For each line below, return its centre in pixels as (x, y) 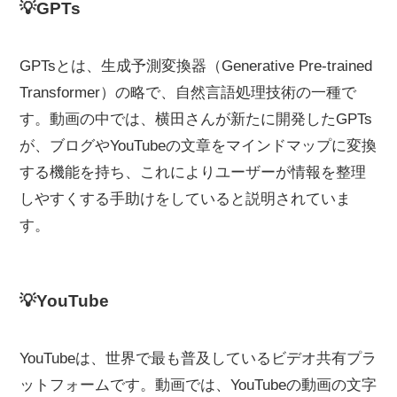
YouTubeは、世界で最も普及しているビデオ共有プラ (198, 358)
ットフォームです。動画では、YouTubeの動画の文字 (198, 385)
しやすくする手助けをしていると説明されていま (186, 199)
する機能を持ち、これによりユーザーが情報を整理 (193, 173)
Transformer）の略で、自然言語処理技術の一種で (188, 93)
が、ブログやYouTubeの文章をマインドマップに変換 (198, 146)
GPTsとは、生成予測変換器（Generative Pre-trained (196, 66)
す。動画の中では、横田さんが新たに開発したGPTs (196, 120)
